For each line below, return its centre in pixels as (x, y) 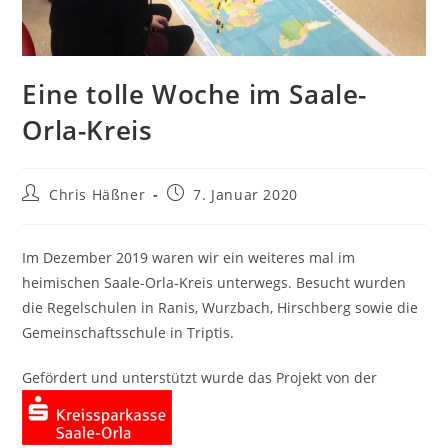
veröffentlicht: (217, 212)
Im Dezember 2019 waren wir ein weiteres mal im (189, 258)
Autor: (44, 212)
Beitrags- (54, 193)
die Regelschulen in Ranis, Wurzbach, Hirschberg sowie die (220, 308)
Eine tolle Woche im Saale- (195, 94)
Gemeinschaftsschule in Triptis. (128, 333)
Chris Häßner (97, 195)
